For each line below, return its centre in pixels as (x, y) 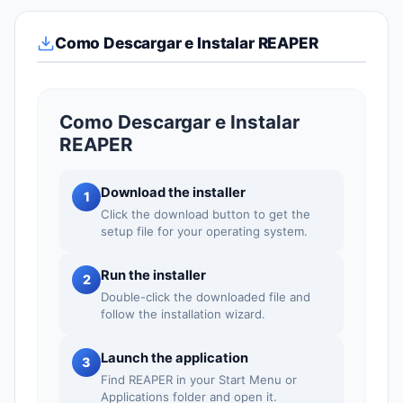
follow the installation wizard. (183, 314)
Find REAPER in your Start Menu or (199, 380)
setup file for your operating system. (204, 231)
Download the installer (173, 193)
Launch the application (175, 358)
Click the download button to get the (206, 214)
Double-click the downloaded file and (206, 297)
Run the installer (153, 275)
